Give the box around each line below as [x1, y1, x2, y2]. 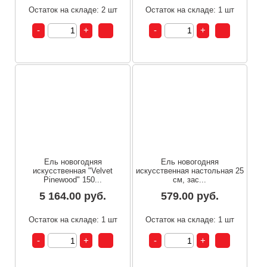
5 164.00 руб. [39, 190, 107, 202]
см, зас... [173, 175, 207, 184]
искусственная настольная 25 [135, 166, 244, 175]
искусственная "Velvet [33, 166, 113, 175]
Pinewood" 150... [44, 175, 103, 184]
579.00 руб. [160, 190, 219, 202]
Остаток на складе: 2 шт [28, 5, 117, 14]
